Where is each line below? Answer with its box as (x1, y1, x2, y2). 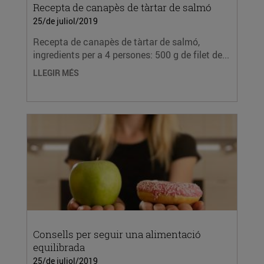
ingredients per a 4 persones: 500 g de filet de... (33, 48, 229, 61)
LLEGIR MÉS (33, 67, 79, 78)
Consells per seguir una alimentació (33, 227, 201, 241)
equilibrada (33, 240, 85, 254)
